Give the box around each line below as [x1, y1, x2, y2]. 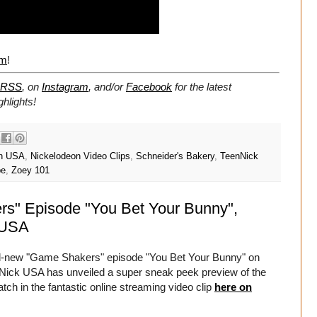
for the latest [172, 81, 231, 93]
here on [214, 281, 252, 294]
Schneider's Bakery [136, 151, 214, 162]
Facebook [126, 81, 172, 93]
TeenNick [220, 151, 258, 162]
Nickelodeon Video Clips [30, 151, 130, 162]
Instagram [42, 81, 88, 93]
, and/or [88, 81, 126, 93]
